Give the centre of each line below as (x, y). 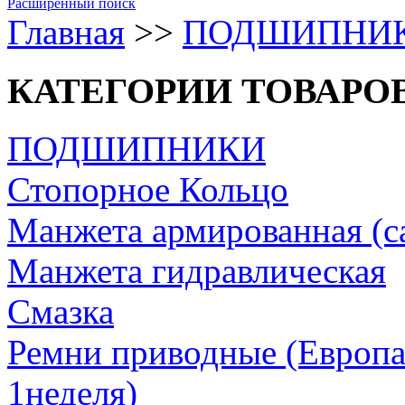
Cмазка (61, 312)
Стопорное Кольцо (148, 190)
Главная (66, 32)
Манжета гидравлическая (197, 271)
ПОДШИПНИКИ (137, 149)
